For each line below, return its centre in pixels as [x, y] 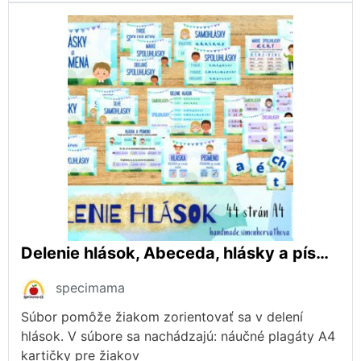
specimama [90, 287]
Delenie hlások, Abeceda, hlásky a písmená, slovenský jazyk [322, 253]
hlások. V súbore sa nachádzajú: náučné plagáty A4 [178, 336]
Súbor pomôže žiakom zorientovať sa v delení [162, 316]
